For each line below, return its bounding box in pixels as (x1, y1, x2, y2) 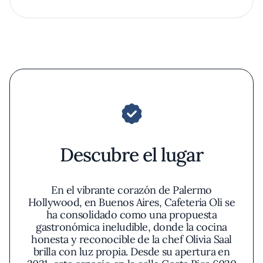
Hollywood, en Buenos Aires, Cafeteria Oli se (28, 195, 235, 209)
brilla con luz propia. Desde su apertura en (33, 245, 230, 258)
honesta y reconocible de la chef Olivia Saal (31, 232, 232, 246)
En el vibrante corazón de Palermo (51, 183, 212, 197)
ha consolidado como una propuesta (46, 208, 217, 221)
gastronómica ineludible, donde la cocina (36, 220, 227, 234)
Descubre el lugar (59, 143, 204, 167)
